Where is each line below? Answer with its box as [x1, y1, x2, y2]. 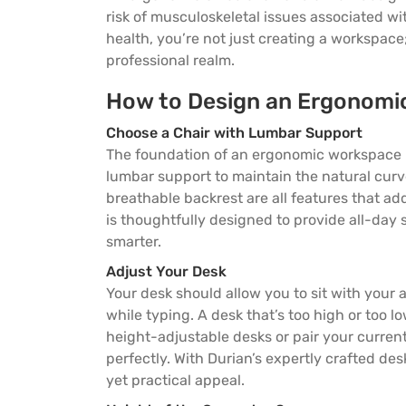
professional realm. [106, 52, 235, 70]
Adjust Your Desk [106, 263, 227, 281]
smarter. [106, 233, 161, 251]
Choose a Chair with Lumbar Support [106, 124, 362, 142]
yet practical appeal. [106, 372, 245, 390]
